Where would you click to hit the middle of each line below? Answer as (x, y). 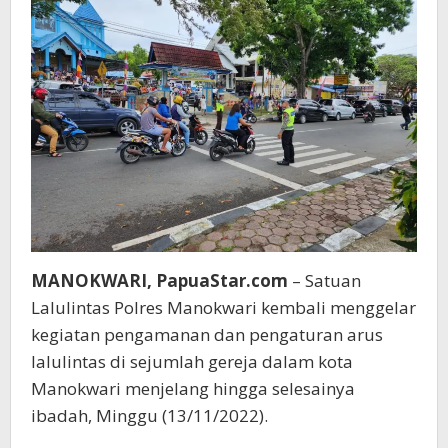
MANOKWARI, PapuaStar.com (159, 280)
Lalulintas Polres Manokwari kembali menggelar (223, 307)
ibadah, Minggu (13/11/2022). (149, 415)
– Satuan (324, 280)
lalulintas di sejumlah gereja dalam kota (192, 361)
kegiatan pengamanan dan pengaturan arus (207, 334)
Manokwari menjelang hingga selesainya (193, 388)
